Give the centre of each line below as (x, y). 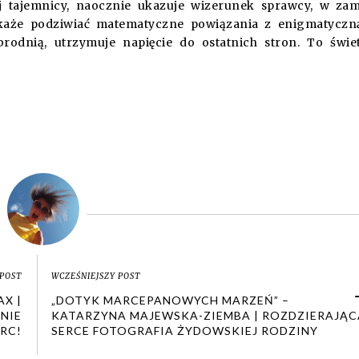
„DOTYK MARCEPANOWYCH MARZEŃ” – (171, 300)
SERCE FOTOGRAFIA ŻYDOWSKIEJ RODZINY (185, 331)
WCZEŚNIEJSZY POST (96, 276)
